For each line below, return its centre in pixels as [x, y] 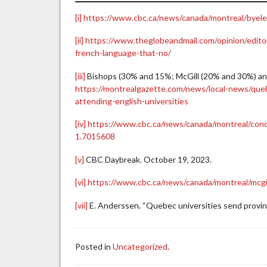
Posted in [94, 247]
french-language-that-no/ [123, 53]
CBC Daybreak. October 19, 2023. [148, 159]
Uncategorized [140, 247]
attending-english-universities [132, 101]
